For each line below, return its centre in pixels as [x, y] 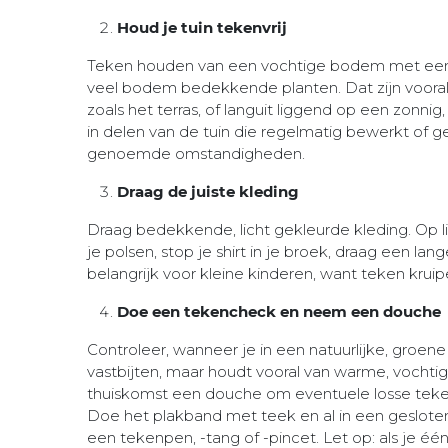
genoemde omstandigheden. [198, 154]
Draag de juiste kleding [210, 192]
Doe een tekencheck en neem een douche [279, 312]
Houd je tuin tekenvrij [202, 28]
